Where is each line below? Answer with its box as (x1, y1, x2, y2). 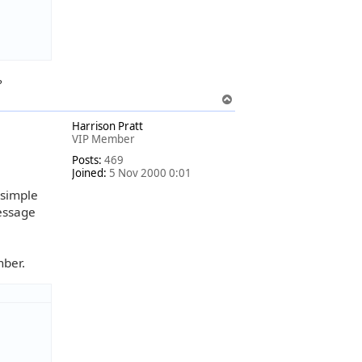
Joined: (72, 165, 107, 180)
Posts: (72, 152, 102, 167)
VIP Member (72, 131, 135, 146)
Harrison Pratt (72, 118, 143, 133)
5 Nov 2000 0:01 (107, 165, 192, 180)
